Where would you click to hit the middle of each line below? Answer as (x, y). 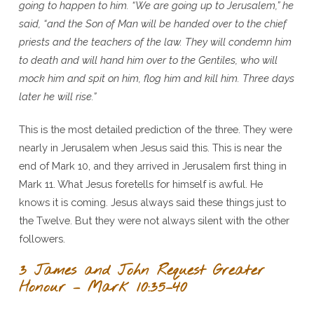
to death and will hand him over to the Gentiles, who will (148, 60)
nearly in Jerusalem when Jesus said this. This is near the (150, 147)
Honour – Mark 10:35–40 (103, 287)
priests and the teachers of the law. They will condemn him (155, 41)
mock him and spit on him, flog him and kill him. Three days (156, 78)
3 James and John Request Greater (141, 271)
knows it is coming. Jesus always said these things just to (152, 202)
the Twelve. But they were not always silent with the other (154, 220)
